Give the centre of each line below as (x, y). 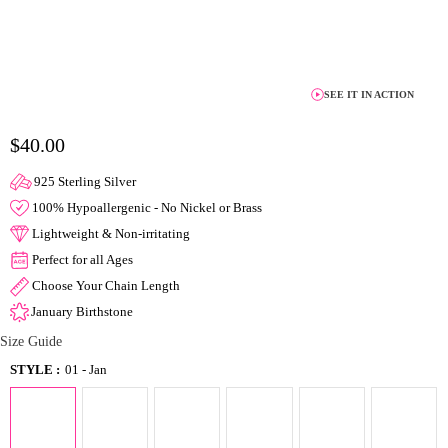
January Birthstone (82, 311)
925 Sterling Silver (85, 181)
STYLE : (35, 369)
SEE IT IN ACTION (369, 94)
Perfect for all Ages (82, 259)
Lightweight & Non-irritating (111, 233)
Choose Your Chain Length (106, 285)
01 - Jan (86, 369)
